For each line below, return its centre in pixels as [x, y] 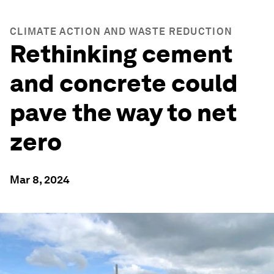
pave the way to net [123, 113]
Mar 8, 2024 [40, 180]
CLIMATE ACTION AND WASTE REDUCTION [121, 31]
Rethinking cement [121, 54]
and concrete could [124, 83]
